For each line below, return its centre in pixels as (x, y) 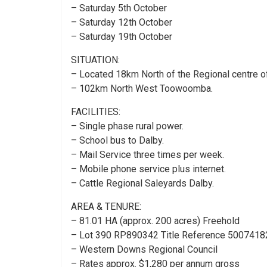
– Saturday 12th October (122, 22)
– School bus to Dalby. (117, 140)
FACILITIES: (96, 111)
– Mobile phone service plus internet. (148, 169)
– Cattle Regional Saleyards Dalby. (142, 183)
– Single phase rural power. (127, 126)
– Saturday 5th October (119, 8)
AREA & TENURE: (106, 206)
